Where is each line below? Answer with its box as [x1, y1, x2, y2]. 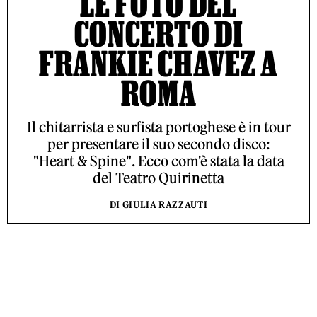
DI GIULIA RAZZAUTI [109, 199, 208, 211]
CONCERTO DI [74, 14, 243, 53]
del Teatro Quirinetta [93, 169, 224, 187]
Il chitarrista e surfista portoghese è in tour [26, 118, 291, 136]
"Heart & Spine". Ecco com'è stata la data [33, 152, 284, 170]
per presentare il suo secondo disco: [47, 135, 270, 153]
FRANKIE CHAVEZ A [38, 44, 279, 83]
